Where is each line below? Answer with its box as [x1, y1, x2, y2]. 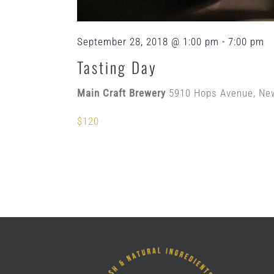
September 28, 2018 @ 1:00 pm [77, 35, 219, 48]
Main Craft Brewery [77, 86, 169, 99]
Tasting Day [77, 55, 157, 78]
